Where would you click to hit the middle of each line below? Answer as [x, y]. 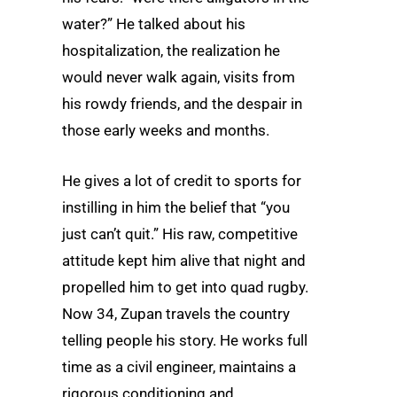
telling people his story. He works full [185, 340]
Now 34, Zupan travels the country [176, 313]
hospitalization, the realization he [171, 50]
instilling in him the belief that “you [176, 207]
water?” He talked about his [154, 23]
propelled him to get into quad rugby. [185, 287]
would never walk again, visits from [179, 77]
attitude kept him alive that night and [184, 260]
